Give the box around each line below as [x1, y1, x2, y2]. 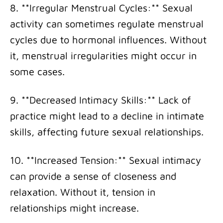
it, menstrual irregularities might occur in [10, 50, 197, 62]
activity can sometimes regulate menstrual [10, 18, 204, 30]
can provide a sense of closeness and [10, 170, 176, 182]
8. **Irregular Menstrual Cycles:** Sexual [10, 2, 193, 14]
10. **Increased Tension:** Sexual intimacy [10, 154, 201, 166]
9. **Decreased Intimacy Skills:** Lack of [10, 94, 191, 106]
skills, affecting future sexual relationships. [10, 126, 204, 138]
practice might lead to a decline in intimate [10, 110, 204, 122]
